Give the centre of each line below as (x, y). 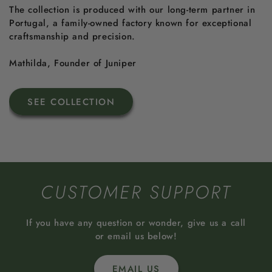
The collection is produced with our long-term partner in (132, 10)
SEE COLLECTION (71, 102)
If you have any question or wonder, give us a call (136, 223)
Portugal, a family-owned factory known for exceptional (131, 23)
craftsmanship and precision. (72, 37)
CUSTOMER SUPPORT (136, 192)
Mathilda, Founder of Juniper (73, 63)
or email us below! (136, 236)
